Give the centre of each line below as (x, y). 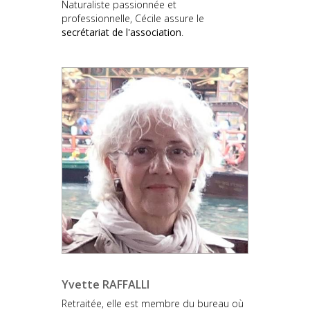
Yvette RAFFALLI (106, 284)
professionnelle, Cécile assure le (133, 18)
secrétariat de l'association (121, 32)
